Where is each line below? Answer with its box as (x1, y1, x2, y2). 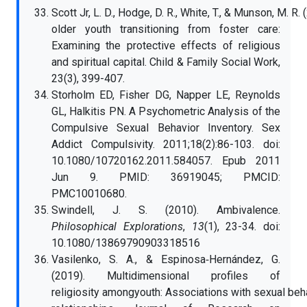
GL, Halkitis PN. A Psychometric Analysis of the (51, 105, 280, 118)
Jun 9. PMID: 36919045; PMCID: (51, 171, 280, 184)
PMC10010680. (51, 187, 127, 200)
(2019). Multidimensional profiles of (51, 269, 280, 282)
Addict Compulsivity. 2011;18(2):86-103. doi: (51, 138, 280, 151)
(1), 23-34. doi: (204, 220, 280, 233)
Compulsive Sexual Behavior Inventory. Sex (51, 121, 280, 134)
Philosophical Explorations (51, 220, 183, 233)
